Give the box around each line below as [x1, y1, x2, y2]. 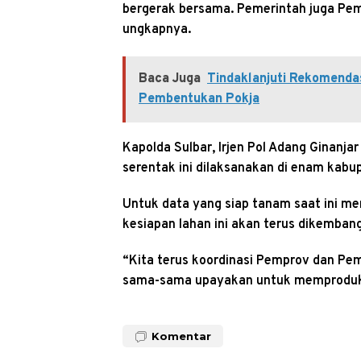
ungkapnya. [122, 21, 191, 38]
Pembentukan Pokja [139, 90, 259, 107]
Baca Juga [139, 70, 201, 87]
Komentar [151, 329, 211, 342]
